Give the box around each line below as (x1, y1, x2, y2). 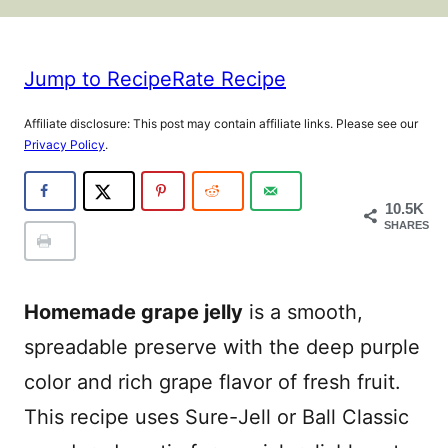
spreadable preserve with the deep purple (24, 335, 420, 359)
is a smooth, (243, 300, 363, 324)
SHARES (384, 219, 429, 231)
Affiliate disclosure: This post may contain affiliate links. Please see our (24, 116, 418, 131)
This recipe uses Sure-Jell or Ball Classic (24, 405, 409, 429)
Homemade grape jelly (24, 300, 243, 324)
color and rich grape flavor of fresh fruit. (24, 370, 401, 394)
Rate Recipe (172, 66, 286, 91)
